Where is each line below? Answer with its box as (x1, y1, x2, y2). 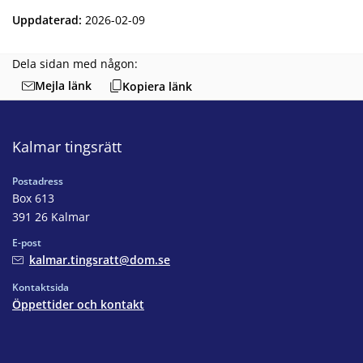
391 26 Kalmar (12, 209, 90, 225)
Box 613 (12, 190, 54, 207)
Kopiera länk (122, 78, 192, 94)
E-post (12, 236, 41, 250)
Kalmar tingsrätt (12, 137, 122, 157)
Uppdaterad (12, 11, 79, 28)
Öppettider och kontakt (12, 297, 144, 313)
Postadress (12, 174, 63, 189)
